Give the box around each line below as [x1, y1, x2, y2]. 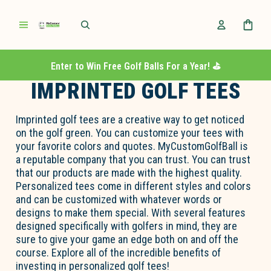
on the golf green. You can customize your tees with [16, 126, 244, 140]
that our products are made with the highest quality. [16, 166, 243, 180]
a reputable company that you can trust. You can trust [16, 153, 251, 166]
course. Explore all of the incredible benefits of [16, 246, 221, 260]
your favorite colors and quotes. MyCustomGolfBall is [16, 140, 249, 153]
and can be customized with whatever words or [16, 193, 223, 206]
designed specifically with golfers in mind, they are [16, 220, 238, 233]
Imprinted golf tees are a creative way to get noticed [16, 113, 245, 126]
